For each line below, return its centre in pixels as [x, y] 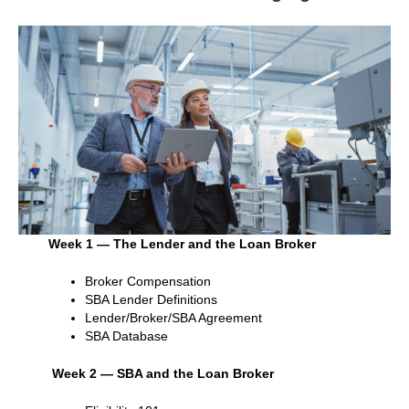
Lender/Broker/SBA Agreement [173, 318]
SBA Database [126, 336]
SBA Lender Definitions [151, 300]
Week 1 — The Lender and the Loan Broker [184, 244]
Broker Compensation [147, 282]
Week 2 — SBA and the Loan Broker [161, 374]
